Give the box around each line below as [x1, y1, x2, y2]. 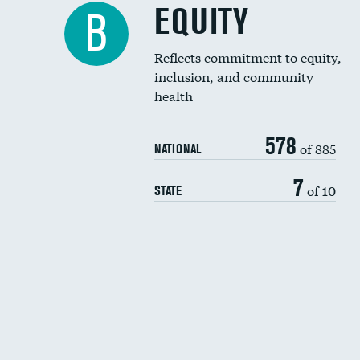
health [154, 86, 193, 104]
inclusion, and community [154, 67, 313, 85]
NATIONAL [154, 141, 201, 157]
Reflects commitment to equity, [154, 47, 342, 66]
